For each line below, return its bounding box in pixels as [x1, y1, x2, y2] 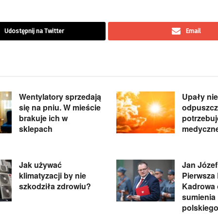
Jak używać [19, 159, 62, 171]
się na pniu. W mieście [19, 102, 101, 113]
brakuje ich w [19, 112, 68, 124]
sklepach [19, 123, 53, 135]
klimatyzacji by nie [19, 170, 86, 182]
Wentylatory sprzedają [19, 91, 101, 103]
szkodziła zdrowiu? [19, 181, 91, 192]
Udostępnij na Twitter [4, 27, 64, 35]
